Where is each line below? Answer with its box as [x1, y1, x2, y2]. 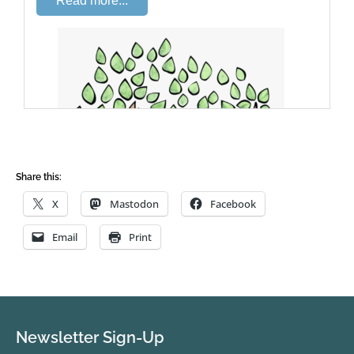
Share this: [16, 171, 62, 183]
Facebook [210, 197, 256, 211]
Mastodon [110, 197, 159, 211]
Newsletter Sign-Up [16, 328, 164, 347]
